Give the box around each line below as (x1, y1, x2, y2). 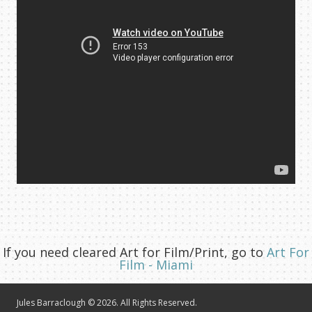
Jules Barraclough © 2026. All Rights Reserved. (17, 297, 197, 309)
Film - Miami (119, 256, 193, 273)
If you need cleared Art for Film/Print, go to (3, 243, 263, 260)
